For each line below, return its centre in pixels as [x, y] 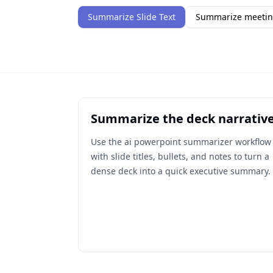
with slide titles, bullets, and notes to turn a [180, 156]
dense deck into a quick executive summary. [181, 171]
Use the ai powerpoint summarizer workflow [181, 142]
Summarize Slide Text [132, 17]
